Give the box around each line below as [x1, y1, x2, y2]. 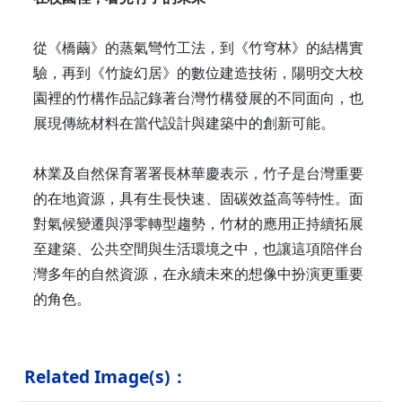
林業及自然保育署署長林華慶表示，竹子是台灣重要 [33, 162, 363, 183]
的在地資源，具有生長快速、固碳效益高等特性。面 [33, 188, 363, 208]
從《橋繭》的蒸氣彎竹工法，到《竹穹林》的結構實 [33, 37, 363, 57]
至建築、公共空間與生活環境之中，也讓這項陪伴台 [33, 238, 363, 258]
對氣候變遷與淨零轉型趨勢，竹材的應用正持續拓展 [33, 213, 363, 233]
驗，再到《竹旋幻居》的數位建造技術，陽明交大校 [33, 62, 363, 83]
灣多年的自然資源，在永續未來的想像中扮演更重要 [33, 263, 363, 284]
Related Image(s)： [24, 364, 188, 389]
